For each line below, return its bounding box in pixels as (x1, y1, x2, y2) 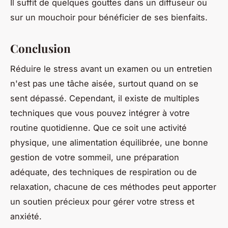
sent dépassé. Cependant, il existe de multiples (10, 93, 199, 104)
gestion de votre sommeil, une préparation (10, 152, 179, 163)
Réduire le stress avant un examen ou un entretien (10, 64, 212, 74)
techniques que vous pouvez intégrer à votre (10, 108, 190, 119)
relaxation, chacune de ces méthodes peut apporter (10, 182, 216, 192)
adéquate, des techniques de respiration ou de (10, 167, 197, 178)
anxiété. (10, 211, 42, 222)
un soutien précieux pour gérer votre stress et (10, 196, 194, 207)
